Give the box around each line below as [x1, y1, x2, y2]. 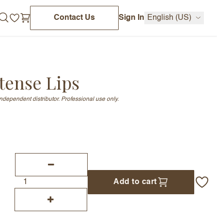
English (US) [147, 14, 191, 22]
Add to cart [113, 178, 157, 186]
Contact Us [53, 14, 95, 22]
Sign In [118, 14, 144, 22]
